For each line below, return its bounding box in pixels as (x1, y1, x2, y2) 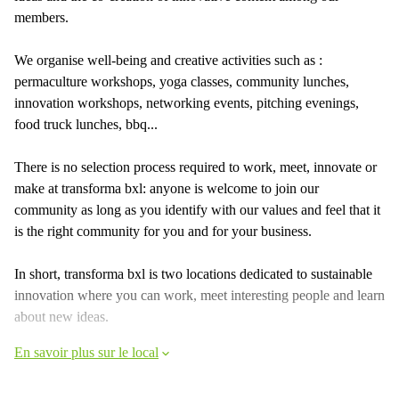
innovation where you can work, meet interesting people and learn (14, 288, 385, 303)
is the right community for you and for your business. (14, 224, 312, 239)
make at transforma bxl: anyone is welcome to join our (14, 181, 319, 196)
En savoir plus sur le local (14, 345, 159, 360)
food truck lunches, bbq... (14, 117, 158, 132)
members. (14, 10, 69, 25)
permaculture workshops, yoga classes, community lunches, (14, 74, 349, 89)
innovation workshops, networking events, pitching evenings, (14, 95, 359, 110)
